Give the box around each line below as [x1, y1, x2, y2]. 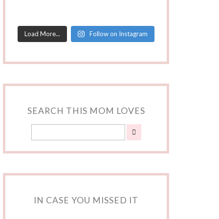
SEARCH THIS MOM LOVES [27, 106, 145, 116]
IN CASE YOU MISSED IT [34, 195, 138, 205]
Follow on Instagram [89, 30, 148, 38]
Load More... [24, 30, 61, 38]
